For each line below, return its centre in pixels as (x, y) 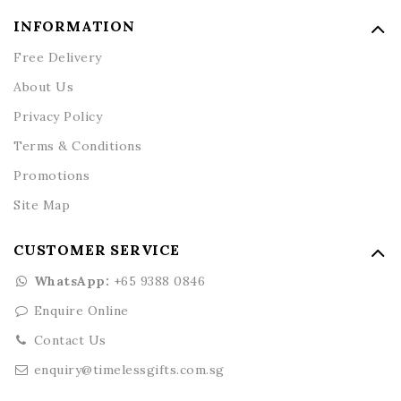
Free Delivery (58, 57)
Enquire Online (81, 310)
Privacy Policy (58, 116)
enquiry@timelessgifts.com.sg (129, 369)
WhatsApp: (71, 281)
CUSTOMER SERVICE (97, 249)
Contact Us (70, 340)
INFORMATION (74, 26)
